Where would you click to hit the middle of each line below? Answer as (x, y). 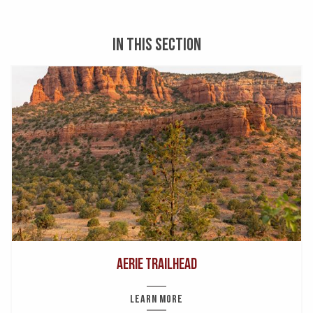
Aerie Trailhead (156, 263)
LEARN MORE (156, 299)
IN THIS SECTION (156, 44)
